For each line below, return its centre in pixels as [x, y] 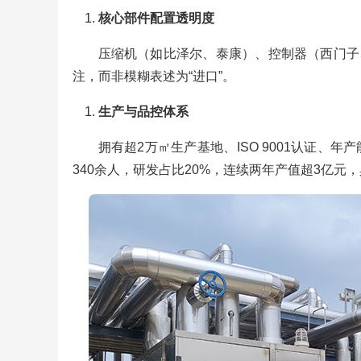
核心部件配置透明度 [156, 18]
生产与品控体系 [143, 111]
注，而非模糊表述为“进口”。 [154, 76]
